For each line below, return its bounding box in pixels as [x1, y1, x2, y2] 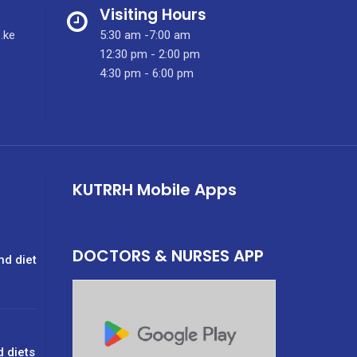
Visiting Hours [99, 3, 206, 25]
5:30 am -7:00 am [99, 27, 190, 42]
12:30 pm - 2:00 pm [99, 46, 200, 61]
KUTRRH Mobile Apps [72, 178, 237, 201]
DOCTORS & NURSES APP [72, 244, 264, 267]
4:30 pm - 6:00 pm [99, 65, 194, 80]
